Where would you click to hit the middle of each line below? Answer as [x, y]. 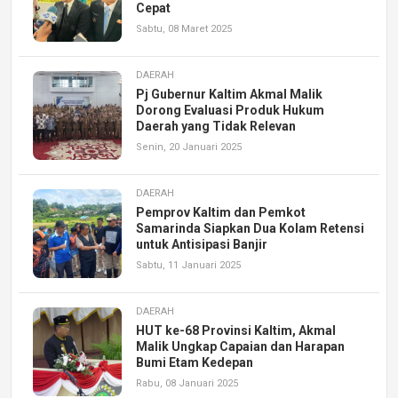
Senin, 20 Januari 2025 [189, 147]
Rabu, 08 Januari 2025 [187, 383]
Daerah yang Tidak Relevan [216, 126]
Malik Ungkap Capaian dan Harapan [240, 346]
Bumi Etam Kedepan [195, 362]
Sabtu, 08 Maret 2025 [184, 28]
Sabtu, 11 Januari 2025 [188, 265]
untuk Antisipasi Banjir [202, 244]
